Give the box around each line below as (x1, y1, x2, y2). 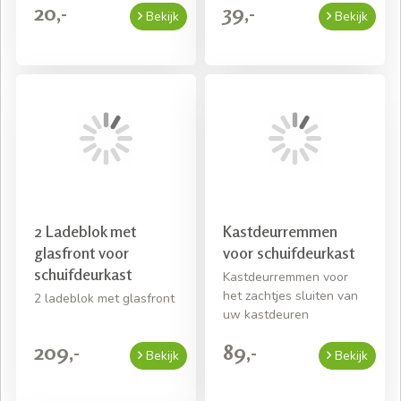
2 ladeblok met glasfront (34, 290, 175, 308)
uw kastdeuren (223, 306, 309, 324)
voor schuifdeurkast (223, 243, 354, 263)
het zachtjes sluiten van (223, 287, 358, 305)
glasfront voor (34, 243, 129, 263)
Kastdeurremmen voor (223, 269, 348, 286)
